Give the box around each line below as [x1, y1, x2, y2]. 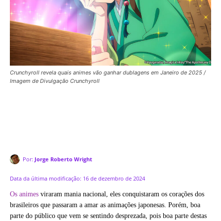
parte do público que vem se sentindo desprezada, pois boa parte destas [10, 212, 207, 220]
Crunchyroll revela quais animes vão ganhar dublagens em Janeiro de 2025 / [10, 69, 206, 76]
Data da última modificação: [10, 174, 81, 182]
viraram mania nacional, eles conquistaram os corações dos [40, 190, 204, 198]
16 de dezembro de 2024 [83, 174, 145, 182]
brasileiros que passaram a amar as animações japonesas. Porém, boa [10, 201, 200, 209]
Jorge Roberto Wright [35, 155, 92, 163]
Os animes [10, 190, 40, 198]
